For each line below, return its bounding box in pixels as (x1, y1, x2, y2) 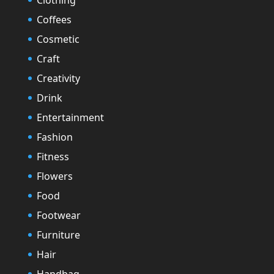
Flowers (37, 169, 73, 183)
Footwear (37, 208, 81, 222)
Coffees (37, 12, 72, 26)
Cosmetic (37, 32, 80, 46)
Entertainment (37, 110, 104, 124)
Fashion (37, 130, 73, 144)
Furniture (37, 228, 80, 242)
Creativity (37, 71, 80, 85)
